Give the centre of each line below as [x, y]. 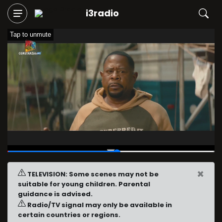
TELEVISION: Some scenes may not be [92, 174]
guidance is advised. [55, 194]
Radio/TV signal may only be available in [99, 205]
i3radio [102, 13]
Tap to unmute [30, 34]
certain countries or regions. [69, 215]
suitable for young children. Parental [84, 184]
